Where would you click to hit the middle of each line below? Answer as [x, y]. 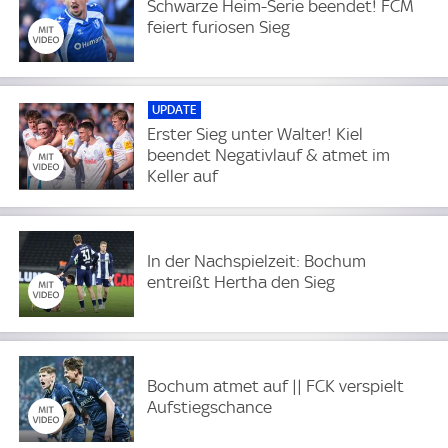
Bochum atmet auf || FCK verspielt [276, 385]
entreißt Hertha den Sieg [241, 281]
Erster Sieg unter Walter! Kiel [255, 134]
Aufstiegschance [210, 406]
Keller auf [183, 176]
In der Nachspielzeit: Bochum [257, 260]
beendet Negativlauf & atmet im [269, 155]
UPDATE [175, 110]
